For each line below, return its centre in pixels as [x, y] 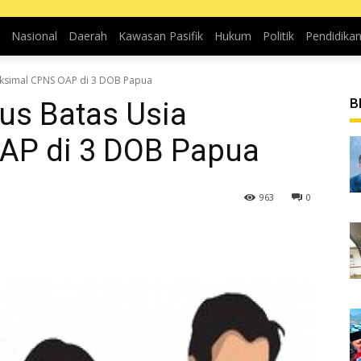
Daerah [87, 36]
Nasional [34, 36]
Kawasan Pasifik [160, 36]
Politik [278, 36]
